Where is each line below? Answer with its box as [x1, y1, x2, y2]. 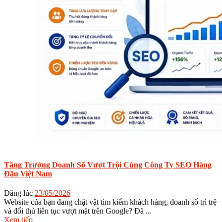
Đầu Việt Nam [4, 169, 52, 178]
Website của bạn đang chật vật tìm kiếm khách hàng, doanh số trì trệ [4, 198, 217, 207]
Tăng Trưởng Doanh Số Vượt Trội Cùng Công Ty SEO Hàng [4, 160, 212, 169]
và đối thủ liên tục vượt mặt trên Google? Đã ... [4, 207, 152, 216]
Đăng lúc [4, 189, 33, 198]
